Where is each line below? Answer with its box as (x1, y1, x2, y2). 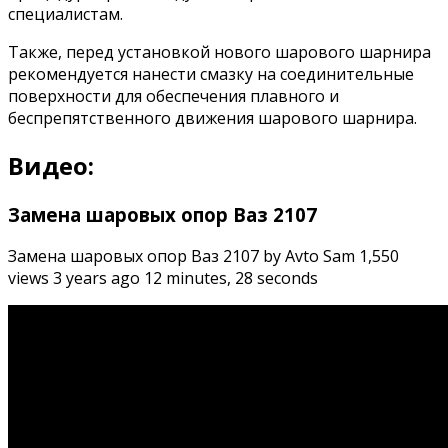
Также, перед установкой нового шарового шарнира (8, 40, 431, 63)
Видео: (8, 148, 94, 182)
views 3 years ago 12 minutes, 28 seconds (8, 267, 318, 290)
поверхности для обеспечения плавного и (8, 84, 339, 107)
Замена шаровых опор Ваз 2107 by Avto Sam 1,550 (8, 245, 399, 268)
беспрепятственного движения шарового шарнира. (8, 106, 417, 129)
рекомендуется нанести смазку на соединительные (8, 62, 414, 85)
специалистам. (8, 2, 123, 25)
